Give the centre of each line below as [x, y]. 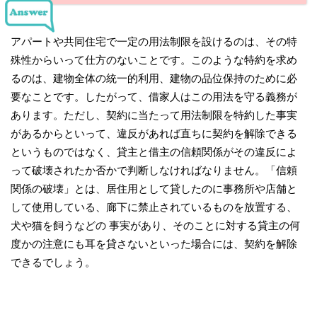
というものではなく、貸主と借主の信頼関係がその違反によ [154, 151]
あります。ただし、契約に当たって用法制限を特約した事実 [154, 115]
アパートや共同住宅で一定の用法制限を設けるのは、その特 [154, 41]
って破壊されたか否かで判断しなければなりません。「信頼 [154, 170]
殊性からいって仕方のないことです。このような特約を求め [154, 59]
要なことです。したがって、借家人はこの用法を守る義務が [154, 96]
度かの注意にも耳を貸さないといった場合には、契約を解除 [154, 243]
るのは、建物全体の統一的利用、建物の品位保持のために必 [154, 78]
